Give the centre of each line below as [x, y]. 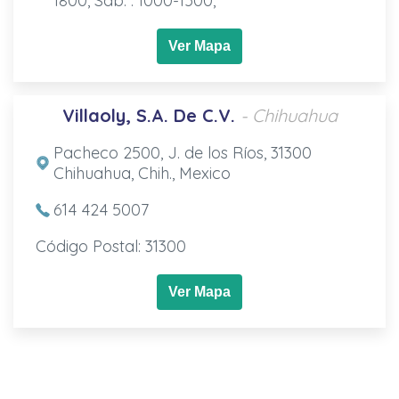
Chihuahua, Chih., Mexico [142, 173]
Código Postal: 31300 [110, 246]
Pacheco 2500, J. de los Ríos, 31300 [182, 152]
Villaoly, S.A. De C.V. [148, 115]
